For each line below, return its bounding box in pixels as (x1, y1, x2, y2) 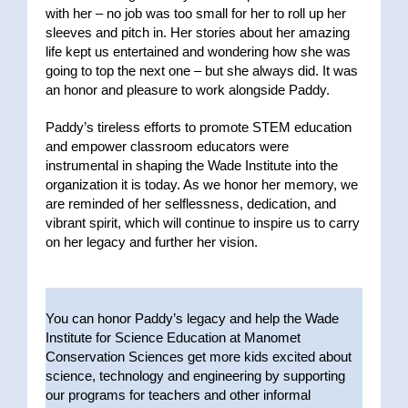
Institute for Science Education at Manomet (46, 329, 301, 345)
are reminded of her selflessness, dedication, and (45, 195, 336, 211)
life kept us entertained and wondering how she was (45, 43, 351, 59)
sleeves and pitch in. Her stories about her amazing (45, 24, 350, 40)
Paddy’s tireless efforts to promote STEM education (45, 118, 352, 135)
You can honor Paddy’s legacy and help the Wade (46, 310, 339, 326)
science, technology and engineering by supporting (46, 367, 345, 383)
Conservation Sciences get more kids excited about (46, 348, 352, 364)
